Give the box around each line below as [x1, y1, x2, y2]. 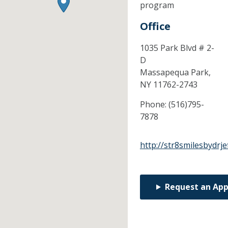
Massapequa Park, [139, 67, 211, 78]
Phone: [139, 99, 168, 110]
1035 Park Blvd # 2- [139, 42, 214, 54]
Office [139, 19, 170, 34]
